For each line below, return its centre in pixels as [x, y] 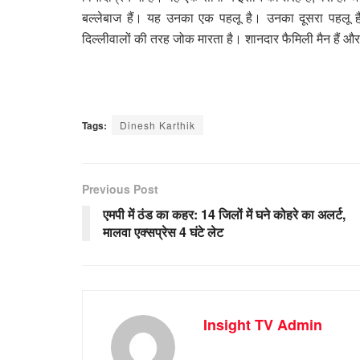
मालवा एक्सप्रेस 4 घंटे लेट [163, 231]
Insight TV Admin [263, 324]
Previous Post [120, 188]
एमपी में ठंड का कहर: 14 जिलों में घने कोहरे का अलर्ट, [224, 214]
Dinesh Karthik [157, 125]
